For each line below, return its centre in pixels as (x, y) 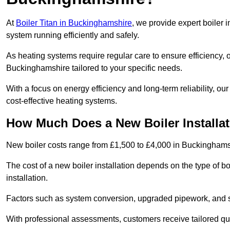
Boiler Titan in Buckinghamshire (74, 23)
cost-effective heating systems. (62, 101)
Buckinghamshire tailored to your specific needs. (95, 68)
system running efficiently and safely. (73, 35)
